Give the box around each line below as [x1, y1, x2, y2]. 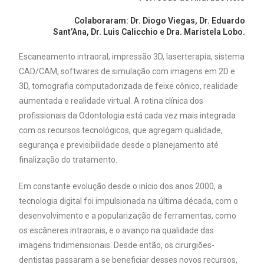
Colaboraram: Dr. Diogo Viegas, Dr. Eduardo [74, 15, 245, 25]
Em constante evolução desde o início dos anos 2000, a [19, 181, 223, 191]
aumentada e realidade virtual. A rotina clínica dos [19, 95, 204, 105]
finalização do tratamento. [19, 154, 118, 164]
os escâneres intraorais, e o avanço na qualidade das [19, 225, 214, 235]
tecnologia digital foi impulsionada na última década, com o [19, 196, 239, 206]
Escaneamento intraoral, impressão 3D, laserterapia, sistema [19, 51, 245, 61]
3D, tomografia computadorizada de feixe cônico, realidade [19, 81, 239, 91]
